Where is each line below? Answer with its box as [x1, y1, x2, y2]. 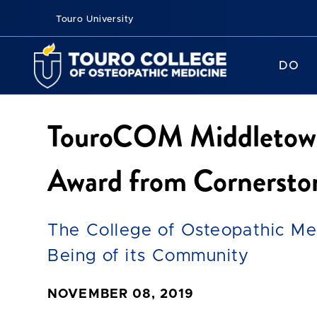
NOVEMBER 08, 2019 [47, 288, 195, 301]
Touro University [52, 15, 134, 24]
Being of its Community [47, 248, 250, 265]
